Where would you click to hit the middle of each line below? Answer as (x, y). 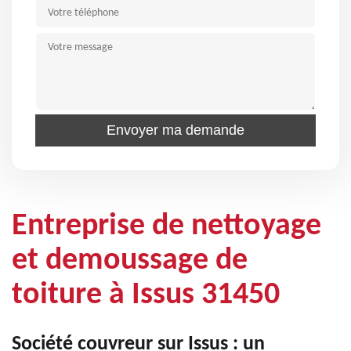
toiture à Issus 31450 (146, 295)
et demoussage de (130, 261)
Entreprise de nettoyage (166, 226)
